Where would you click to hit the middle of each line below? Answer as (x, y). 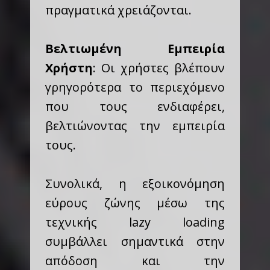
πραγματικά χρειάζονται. (118, 10)
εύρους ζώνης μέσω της (135, 203)
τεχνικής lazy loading (135, 222)
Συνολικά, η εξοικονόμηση (135, 184)
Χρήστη (69, 68)
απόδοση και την (135, 261)
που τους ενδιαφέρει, (135, 106)
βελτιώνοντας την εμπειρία (135, 126)
